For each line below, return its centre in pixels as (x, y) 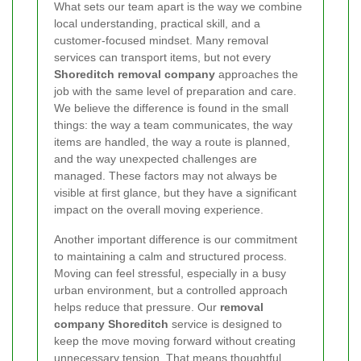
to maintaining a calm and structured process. (170, 256)
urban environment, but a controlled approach (171, 290)
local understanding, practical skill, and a (157, 23)
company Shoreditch (111, 324)
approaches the (257, 74)
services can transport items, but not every (162, 57)
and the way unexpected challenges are (156, 158)
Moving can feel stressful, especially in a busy (170, 273)
